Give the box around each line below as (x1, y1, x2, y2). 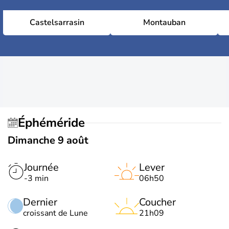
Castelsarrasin (29, 17, 84, 28)
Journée (24, 161, 59, 174)
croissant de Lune (23, 208, 88, 219)
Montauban (143, 17, 186, 28)
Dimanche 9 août (8, 133, 88, 147)
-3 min (24, 173, 49, 184)
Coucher (139, 195, 176, 209)
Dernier (23, 195, 57, 209)
